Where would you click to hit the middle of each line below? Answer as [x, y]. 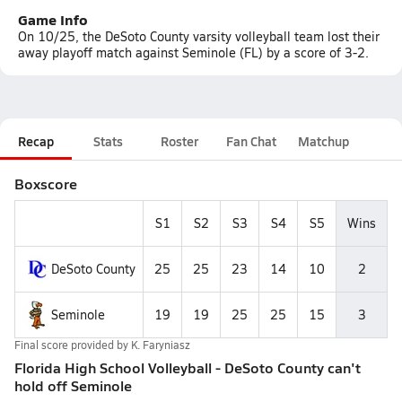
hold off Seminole [73, 385]
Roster [179, 141]
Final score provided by [73, 345]
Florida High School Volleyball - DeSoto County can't [188, 367]
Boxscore [46, 184]
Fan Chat [251, 141]
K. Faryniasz [161, 345]
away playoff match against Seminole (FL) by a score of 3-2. [193, 52]
